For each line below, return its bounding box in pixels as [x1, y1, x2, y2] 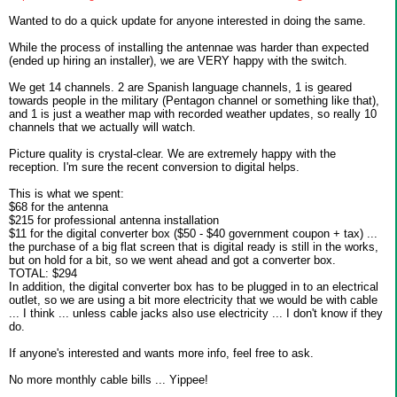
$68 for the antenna [9, 200, 108, 214]
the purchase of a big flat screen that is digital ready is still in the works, [9, 240, 378, 254]
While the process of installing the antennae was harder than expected [9, 41, 369, 55]
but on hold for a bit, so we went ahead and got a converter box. [9, 253, 336, 268]
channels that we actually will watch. [9, 121, 196, 135]
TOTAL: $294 [9, 267, 77, 281]
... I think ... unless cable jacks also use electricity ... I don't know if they [9, 307, 383, 321]
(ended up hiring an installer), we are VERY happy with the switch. [9, 54, 347, 68]
